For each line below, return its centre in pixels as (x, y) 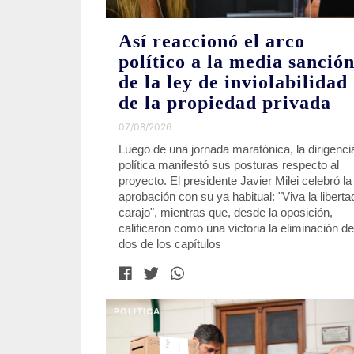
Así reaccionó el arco (212, 41)
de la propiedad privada (225, 102)
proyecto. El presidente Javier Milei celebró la (235, 180)
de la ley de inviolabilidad (233, 82)
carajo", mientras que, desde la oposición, (226, 212)
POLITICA (137, 311)
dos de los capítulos (170, 243)
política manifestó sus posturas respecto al (229, 164)
